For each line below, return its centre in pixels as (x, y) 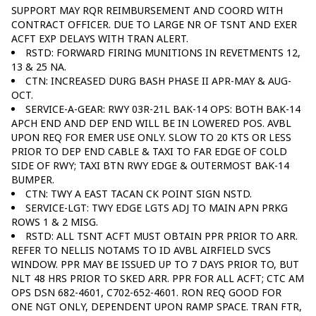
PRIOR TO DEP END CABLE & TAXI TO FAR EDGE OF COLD (149, 151)
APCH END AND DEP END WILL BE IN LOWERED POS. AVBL (151, 123)
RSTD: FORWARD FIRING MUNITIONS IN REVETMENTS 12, (163, 52)
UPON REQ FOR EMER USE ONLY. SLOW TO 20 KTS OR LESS (151, 137)
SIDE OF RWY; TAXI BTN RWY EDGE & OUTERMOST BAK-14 (150, 165)
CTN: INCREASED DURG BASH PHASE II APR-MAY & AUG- (158, 80)
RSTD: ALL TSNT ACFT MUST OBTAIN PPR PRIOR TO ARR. (162, 236)
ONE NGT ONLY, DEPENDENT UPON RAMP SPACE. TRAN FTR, (157, 306)
